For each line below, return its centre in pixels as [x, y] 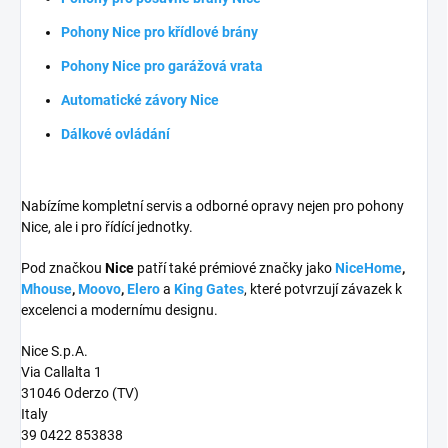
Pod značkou [63, 267]
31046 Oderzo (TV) [80, 392]
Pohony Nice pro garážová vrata [162, 65]
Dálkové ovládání [115, 133]
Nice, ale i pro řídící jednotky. [107, 226]
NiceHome [368, 267]
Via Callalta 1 [61, 371]
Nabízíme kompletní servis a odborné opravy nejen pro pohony [212, 205]
